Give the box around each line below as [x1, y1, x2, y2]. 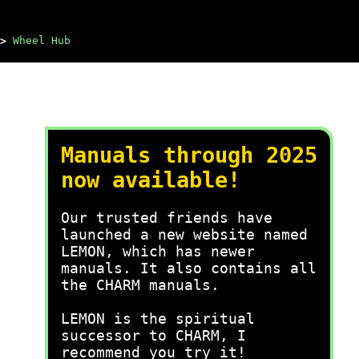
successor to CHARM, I [61, 327, 246, 344]
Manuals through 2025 [61, 143, 317, 167]
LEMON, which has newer [61, 243, 255, 260]
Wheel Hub [13, 34, 71, 46]
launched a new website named [61, 226, 308, 243]
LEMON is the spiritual [61, 310, 255, 327]
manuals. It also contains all [61, 260, 317, 276]
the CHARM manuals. [61, 276, 220, 293]
